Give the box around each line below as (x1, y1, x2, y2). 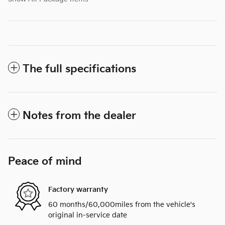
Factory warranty (48, 185, 108, 194)
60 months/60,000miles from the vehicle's (48, 200, 195, 209)
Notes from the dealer (23, 109, 136, 122)
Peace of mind (8, 155, 82, 168)
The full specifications (23, 62, 136, 75)
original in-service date (48, 210, 127, 219)
